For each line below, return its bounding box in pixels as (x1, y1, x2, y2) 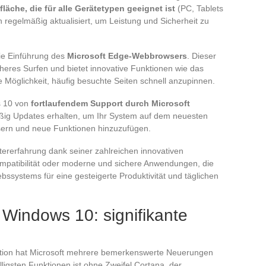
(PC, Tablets (175, 3, 223, 13)
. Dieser (187, 50, 216, 61)
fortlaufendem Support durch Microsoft (31, 98, 190, 108)
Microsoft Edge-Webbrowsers (67, 50, 187, 61)
